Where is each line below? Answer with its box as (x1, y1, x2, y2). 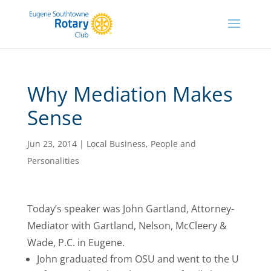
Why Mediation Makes (27, 80, 233, 108)
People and (150, 138, 196, 149)
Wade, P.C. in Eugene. (27, 236, 125, 249)
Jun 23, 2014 (27, 138, 77, 149)
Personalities (27, 155, 79, 166)
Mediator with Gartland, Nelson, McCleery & (27, 219, 227, 232)
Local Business (86, 138, 146, 149)
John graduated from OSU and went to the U (36, 252, 239, 266)
